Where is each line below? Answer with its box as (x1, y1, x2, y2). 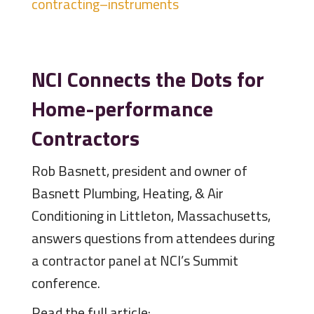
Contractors (31, 122, 139, 155)
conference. (31, 272, 100, 294)
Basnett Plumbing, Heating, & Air (31, 182, 224, 205)
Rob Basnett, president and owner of (31, 160, 247, 182)
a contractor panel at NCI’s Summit (31, 250, 238, 272)
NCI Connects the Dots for (31, 63, 264, 96)
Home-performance (31, 93, 213, 125)
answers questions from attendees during (31, 227, 275, 250)
